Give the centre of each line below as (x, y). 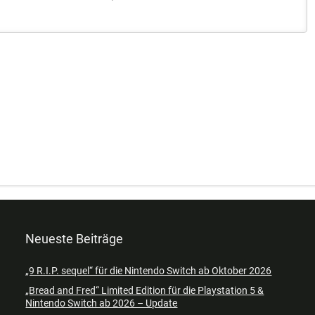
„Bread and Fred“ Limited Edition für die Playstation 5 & (145, 291)
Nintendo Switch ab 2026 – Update (102, 303)
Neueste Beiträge (75, 239)
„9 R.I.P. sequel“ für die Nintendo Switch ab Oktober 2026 (149, 271)
